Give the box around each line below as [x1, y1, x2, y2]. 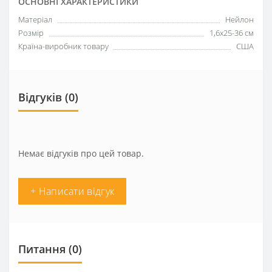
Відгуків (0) [18, 89, 78, 104]
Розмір [18, 27, 44, 38]
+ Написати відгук [30, 184, 115, 198]
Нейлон [225, 13, 254, 25]
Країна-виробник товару [18, 40, 109, 52]
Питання [18, 241, 66, 256]
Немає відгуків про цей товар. [18, 147, 144, 159]
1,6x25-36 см [209, 27, 254, 38]
